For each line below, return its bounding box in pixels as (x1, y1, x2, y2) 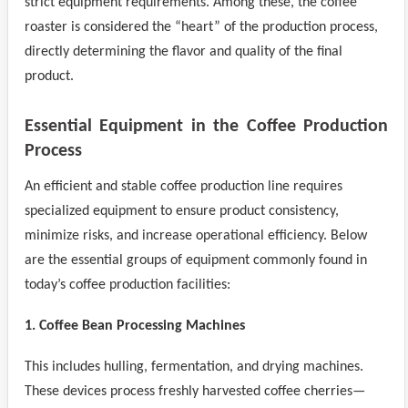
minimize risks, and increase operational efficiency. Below (25, 229, 367, 243)
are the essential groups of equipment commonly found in (25, 253, 367, 268)
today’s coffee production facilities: (25, 278, 230, 292)
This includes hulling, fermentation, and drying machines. (25, 360, 363, 374)
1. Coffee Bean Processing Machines (25, 319, 245, 333)
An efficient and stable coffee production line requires (25, 179, 342, 194)
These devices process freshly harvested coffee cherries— (25, 384, 365, 399)
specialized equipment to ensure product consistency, (25, 204, 339, 219)
